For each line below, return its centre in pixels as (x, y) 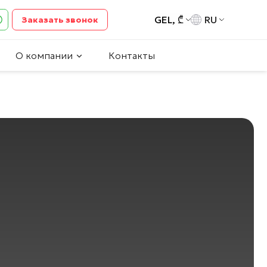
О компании (44, 56)
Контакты (132, 56)
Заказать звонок (60, 19)
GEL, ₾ (169, 20)
